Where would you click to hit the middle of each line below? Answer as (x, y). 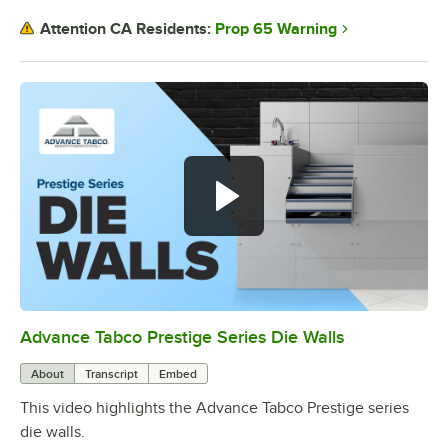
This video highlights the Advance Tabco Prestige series (214, 408)
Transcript (111, 374)
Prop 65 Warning (276, 28)
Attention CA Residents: (125, 29)
